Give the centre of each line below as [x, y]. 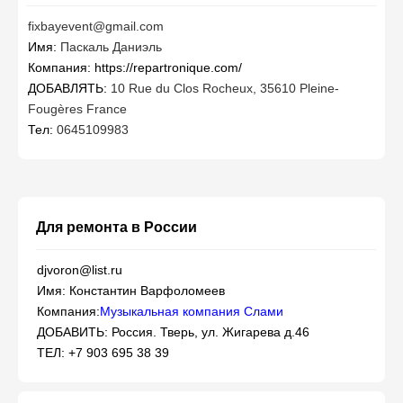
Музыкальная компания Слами [192, 311]
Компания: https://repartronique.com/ [135, 67]
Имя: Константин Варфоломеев [131, 291]
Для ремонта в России [116, 227]
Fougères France [77, 109]
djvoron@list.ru [80, 270]
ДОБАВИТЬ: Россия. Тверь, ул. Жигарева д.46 [173, 332]
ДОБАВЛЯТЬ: [69, 88]
